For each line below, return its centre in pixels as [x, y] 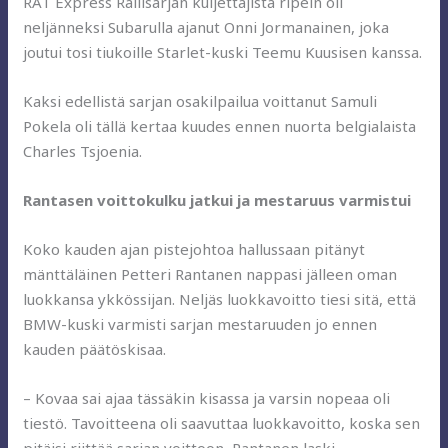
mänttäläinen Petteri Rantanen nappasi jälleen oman [210, 273]
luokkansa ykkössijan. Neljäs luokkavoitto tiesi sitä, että [220, 298]
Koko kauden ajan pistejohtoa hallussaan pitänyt [194, 248]
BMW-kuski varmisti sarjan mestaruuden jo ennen [200, 323]
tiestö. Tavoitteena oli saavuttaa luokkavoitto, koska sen [222, 422]
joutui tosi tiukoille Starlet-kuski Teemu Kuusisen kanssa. [223, 51]
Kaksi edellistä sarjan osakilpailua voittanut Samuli [200, 100]
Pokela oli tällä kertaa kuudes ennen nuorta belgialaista [220, 125]
